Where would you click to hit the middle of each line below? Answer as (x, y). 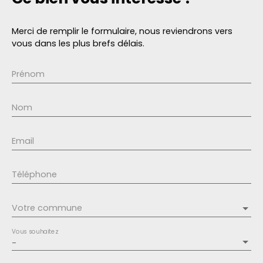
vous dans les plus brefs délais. (78, 44)
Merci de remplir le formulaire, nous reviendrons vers (122, 31)
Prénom (28, 74)
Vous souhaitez (35, 232)
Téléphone (34, 175)
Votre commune (47, 208)
